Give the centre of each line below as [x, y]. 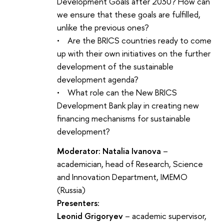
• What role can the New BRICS [117, 92]
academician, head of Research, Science [130, 164]
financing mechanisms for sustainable [124, 118]
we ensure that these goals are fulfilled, [129, 14]
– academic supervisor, [165, 216]
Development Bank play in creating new [128, 105]
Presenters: [78, 203]
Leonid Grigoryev [90, 216]
